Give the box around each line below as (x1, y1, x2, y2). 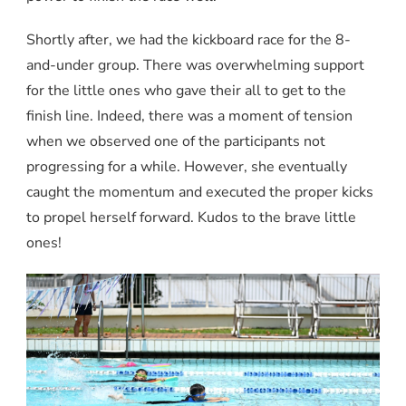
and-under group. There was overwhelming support (26, 55, 364, 76)
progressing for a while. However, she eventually (26, 157, 347, 178)
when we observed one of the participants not (26, 131, 325, 152)
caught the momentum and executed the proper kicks (26, 182, 373, 203)
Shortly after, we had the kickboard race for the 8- (26, 30, 351, 51)
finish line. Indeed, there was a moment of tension (26, 106, 353, 127)
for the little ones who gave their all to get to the (26, 81, 346, 101)
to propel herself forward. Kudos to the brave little (26, 208, 356, 228)
